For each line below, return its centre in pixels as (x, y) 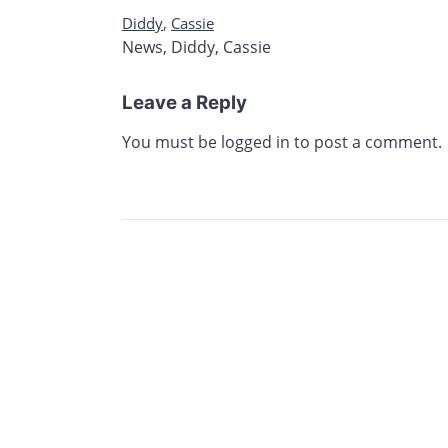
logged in (255, 142)
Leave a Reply (184, 103)
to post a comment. (366, 142)
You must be (171, 142)
